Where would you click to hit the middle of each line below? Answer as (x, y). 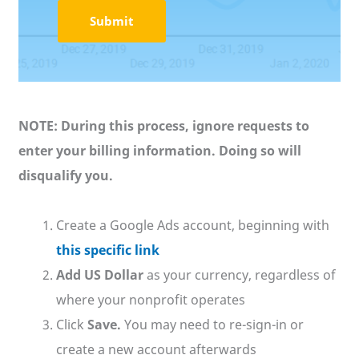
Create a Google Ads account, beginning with (192, 225)
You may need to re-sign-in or (214, 324)
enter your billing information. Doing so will (160, 150)
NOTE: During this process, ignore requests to (164, 125)
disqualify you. (66, 175)
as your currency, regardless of (241, 274)
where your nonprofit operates (150, 299)
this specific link (107, 250)
